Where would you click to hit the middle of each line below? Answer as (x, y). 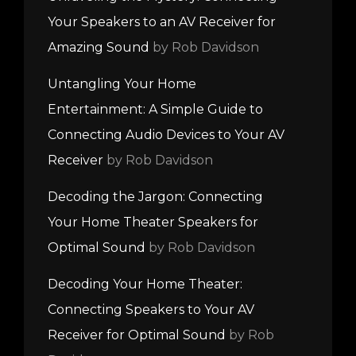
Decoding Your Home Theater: (145, 284)
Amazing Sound (99, 47)
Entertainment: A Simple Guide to (155, 109)
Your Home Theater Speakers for (153, 222)
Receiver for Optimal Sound (137, 335)
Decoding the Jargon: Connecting (155, 196)
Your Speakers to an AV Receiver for (162, 21)
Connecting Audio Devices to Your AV (166, 134)
